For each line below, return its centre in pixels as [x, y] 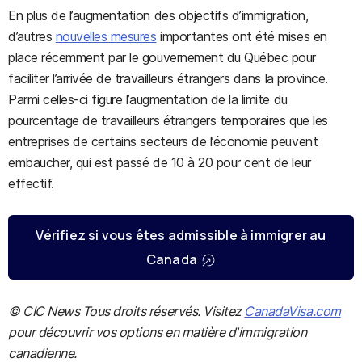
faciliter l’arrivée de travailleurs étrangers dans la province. [168, 78]
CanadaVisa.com [293, 311]
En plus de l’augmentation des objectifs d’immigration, [158, 15]
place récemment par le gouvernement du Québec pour [162, 57]
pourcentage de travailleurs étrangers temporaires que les [168, 120]
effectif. [31, 183]
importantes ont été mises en [242, 36]
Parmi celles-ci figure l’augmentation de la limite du [148, 99]
